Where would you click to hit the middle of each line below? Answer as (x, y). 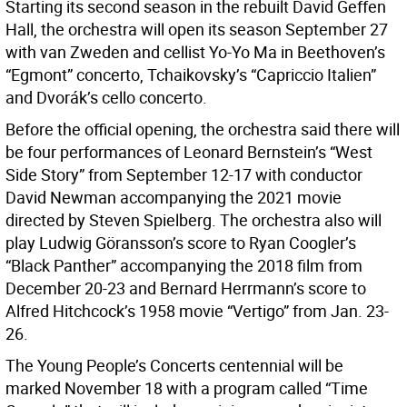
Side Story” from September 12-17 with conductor (184, 175)
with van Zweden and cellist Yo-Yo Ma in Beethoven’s (195, 52)
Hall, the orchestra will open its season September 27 (197, 30)
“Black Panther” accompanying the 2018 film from (184, 266)
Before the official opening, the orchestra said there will (203, 129)
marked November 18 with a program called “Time (187, 388)
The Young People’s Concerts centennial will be (174, 366)
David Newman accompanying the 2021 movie (174, 198)
